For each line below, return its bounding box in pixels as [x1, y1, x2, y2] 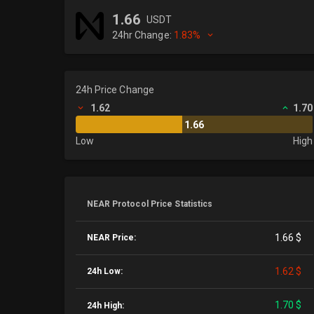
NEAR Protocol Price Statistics [86, 199, 213, 209]
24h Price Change [75, 84, 155, 95]
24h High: [86, 301, 125, 310]
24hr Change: [111, 29, 174, 41]
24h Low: [86, 266, 123, 276]
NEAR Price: [86, 233, 137, 243]
